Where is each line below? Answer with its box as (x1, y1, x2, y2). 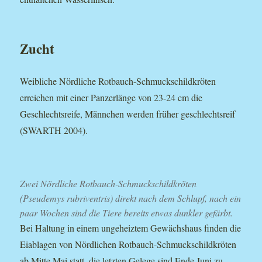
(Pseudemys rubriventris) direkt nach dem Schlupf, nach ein (20, 192, 242, 205)
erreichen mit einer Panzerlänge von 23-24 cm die (20, 91, 203, 104)
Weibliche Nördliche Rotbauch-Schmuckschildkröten (20, 74, 216, 87)
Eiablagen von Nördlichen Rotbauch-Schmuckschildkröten (20, 238, 237, 251)
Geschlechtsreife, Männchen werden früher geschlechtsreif (20, 107, 236, 120)
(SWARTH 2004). (20, 123, 88, 136)
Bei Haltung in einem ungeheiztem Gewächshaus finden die (20, 222, 242, 235)
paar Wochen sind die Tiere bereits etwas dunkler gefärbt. (20, 206, 233, 219)
